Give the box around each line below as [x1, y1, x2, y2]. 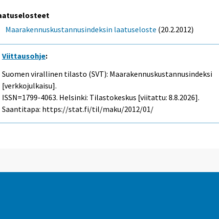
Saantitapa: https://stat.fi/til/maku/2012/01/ [2, 104, 154, 114]
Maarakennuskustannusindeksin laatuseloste [5, 24, 157, 34]
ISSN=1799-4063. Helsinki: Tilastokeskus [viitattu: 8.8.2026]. [2, 92, 200, 102]
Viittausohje [2, 51, 46, 61]
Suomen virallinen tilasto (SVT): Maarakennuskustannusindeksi [2, 68, 213, 79]
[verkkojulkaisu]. [2, 80, 57, 90]
